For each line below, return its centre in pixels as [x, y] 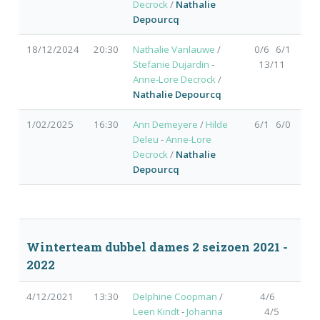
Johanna [204, 312]
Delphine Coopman [175, 297]
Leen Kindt [156, 312]
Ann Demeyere [165, 124]
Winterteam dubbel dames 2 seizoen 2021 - [157, 247]
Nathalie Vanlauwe [174, 49]
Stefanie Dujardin [171, 64]
